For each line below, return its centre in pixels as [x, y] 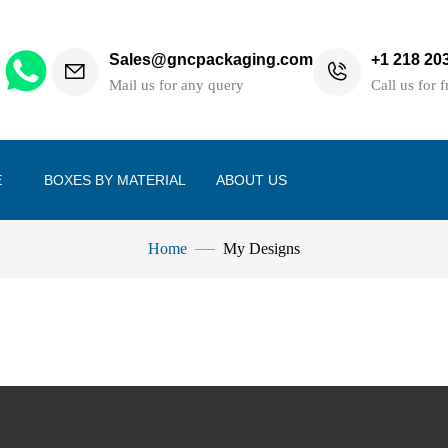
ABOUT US [251, 179]
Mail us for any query [177, 84]
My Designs [261, 248]
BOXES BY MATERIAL [115, 179]
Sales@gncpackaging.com [211, 59]
